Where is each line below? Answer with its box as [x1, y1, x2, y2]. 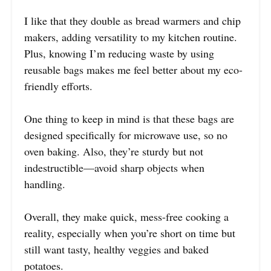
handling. [24, 177, 65, 192]
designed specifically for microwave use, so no [24, 128, 227, 143]
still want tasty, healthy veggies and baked [24, 242, 209, 257]
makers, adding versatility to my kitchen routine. [24, 30, 237, 45]
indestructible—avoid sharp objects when [24, 160, 204, 175]
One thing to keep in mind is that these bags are [24, 111, 234, 126]
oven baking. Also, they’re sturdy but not [24, 144, 203, 159]
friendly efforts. [24, 79, 93, 94]
